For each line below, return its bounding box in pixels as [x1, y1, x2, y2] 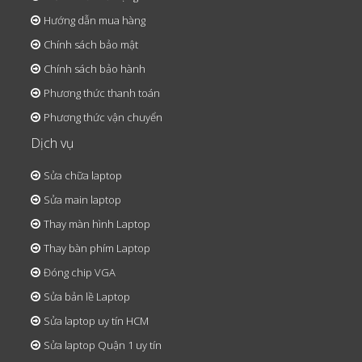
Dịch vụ [31, 134, 74, 153]
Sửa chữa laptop [44, 168, 122, 183]
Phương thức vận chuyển [44, 110, 162, 125]
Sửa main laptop [44, 192, 121, 208]
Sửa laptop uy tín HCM [44, 314, 149, 329]
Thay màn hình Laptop [44, 217, 150, 232]
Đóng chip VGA [44, 265, 116, 280]
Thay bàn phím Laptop [44, 241, 150, 256]
